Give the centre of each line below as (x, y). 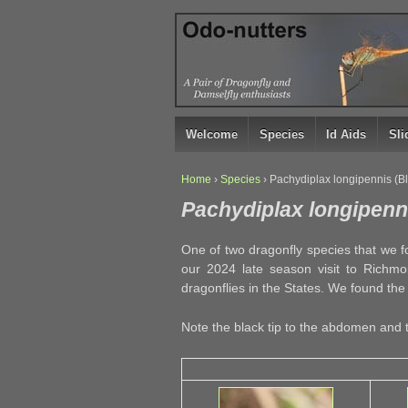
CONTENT (199, 91)
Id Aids (347, 134)
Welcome (211, 134)
